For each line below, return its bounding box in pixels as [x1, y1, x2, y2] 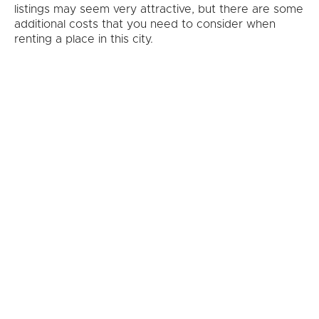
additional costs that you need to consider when [14, 19, 276, 31]
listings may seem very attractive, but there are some [14, 4, 303, 16]
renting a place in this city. [14, 33, 153, 46]
